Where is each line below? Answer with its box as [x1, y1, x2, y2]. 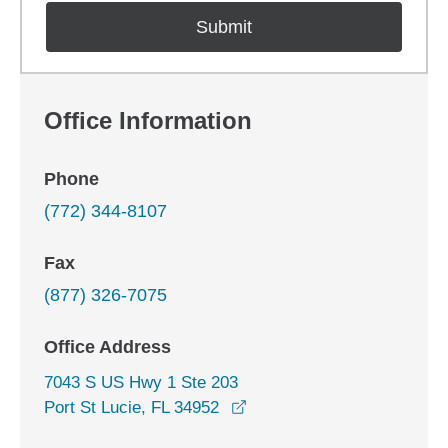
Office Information [44, 107, 252, 134]
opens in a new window [246, 397, 418, 416]
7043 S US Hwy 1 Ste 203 [44, 373, 238, 392]
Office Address [44, 337, 171, 357]
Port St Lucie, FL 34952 [44, 398, 219, 417]
